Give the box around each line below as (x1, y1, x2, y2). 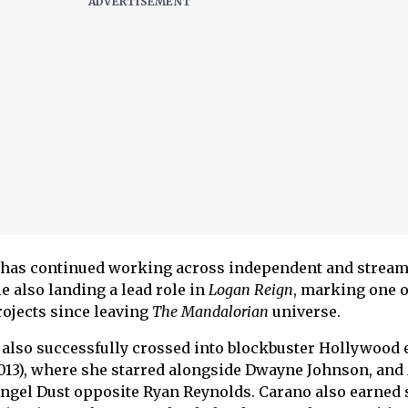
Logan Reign (204, 280, 293, 300)
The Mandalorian (151, 302, 272, 321)
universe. (271, 302, 341, 321)
